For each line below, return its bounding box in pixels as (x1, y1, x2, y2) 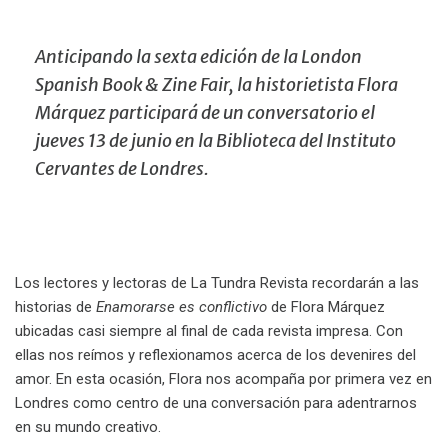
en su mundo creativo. (15, 418, 161, 436)
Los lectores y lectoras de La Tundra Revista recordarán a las (15, 274, 419, 292)
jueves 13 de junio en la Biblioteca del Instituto (35, 129, 396, 152)
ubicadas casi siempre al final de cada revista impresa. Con (15, 322, 403, 340)
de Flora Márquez (267, 298, 385, 316)
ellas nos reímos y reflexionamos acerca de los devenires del (15, 346, 416, 364)
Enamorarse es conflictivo (96, 298, 267, 316)
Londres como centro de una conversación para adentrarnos (15, 394, 417, 412)
